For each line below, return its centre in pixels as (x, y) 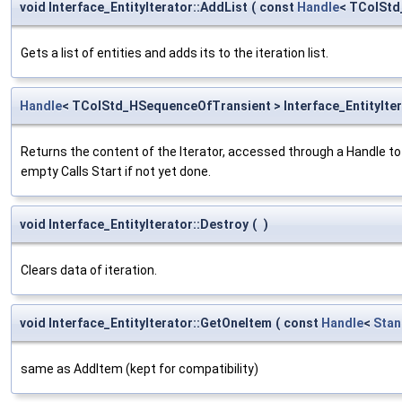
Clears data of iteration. (89, 270)
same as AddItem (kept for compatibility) (140, 368)
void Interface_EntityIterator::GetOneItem (146, 323)
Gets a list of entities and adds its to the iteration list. (175, 52)
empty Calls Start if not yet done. (116, 171)
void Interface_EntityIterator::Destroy (134, 224)
